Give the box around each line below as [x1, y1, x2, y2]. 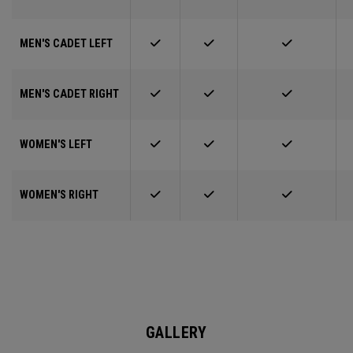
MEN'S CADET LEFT [20, 37, 113, 51]
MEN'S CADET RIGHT [20, 87, 119, 102]
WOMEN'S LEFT [20, 138, 92, 152]
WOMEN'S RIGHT [20, 188, 98, 203]
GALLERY [146, 323, 207, 343]
